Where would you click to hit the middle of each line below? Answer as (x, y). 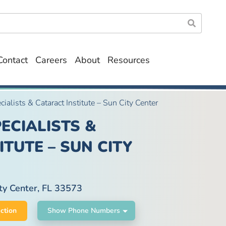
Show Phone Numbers (84, 211)
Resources (129, 60)
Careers (51, 60)
